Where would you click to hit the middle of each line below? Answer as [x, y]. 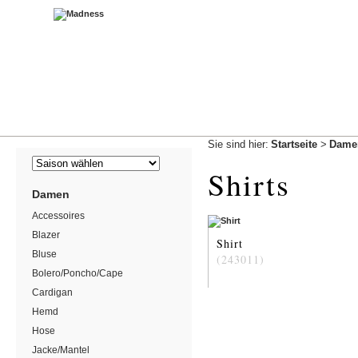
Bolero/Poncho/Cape [78, 273]
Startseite [294, 144]
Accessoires [58, 216]
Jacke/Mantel [61, 350]
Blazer [46, 235]
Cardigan [52, 292]
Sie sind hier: [238, 144]
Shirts [249, 184]
